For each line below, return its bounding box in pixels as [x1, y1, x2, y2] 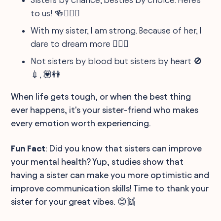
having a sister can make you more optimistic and [11, 170, 210, 180]
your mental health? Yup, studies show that [11, 156, 184, 166]
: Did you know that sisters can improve [45, 143, 202, 153]
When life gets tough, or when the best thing [11, 91, 191, 101]
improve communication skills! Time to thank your [11, 183, 209, 193]
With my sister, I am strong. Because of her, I [31, 25, 202, 35]
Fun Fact [11, 143, 46, 153]
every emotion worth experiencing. [11, 118, 151, 128]
